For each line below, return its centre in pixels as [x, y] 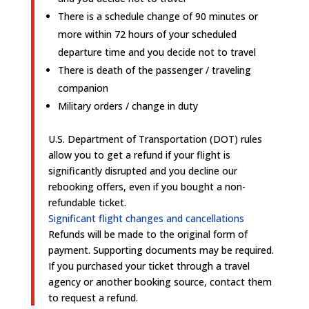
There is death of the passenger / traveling [154, 70]
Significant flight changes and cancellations [146, 218]
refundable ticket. [87, 202]
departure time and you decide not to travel [157, 52]
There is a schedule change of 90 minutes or [158, 16]
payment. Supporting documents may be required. [161, 250]
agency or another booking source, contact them [160, 282]
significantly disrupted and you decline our [142, 171]
